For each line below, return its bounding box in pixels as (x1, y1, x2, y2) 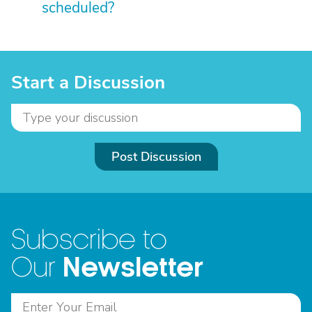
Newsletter (63, 253, 203, 283)
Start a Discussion (11, 70, 165, 95)
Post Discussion (111, 148, 201, 165)
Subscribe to (11, 226, 167, 254)
